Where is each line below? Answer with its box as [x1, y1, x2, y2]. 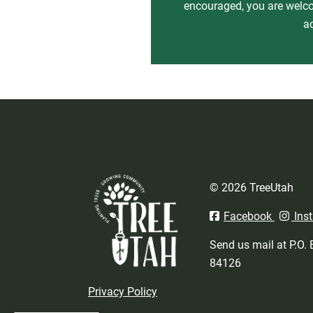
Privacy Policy [88, 284, 157, 298]
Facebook [224, 208, 275, 223]
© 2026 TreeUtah [210, 180, 293, 194]
